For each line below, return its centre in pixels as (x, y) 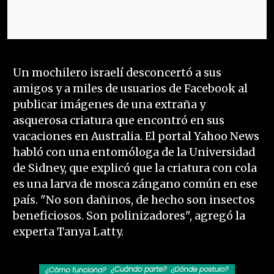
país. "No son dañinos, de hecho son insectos (134, 200)
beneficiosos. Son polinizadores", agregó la (129, 216)
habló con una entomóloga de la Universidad (134, 153)
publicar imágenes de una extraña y (109, 105)
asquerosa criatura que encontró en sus (118, 121)
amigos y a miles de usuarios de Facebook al (130, 89)
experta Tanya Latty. (68, 232)
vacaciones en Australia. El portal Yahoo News (136, 137)
